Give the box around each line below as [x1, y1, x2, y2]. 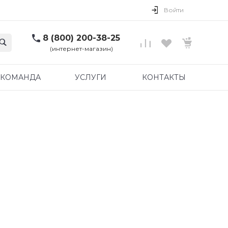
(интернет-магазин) [49, 45, 113, 52]
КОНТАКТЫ [141, 72, 186, 82]
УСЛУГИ [75, 72, 106, 82]
